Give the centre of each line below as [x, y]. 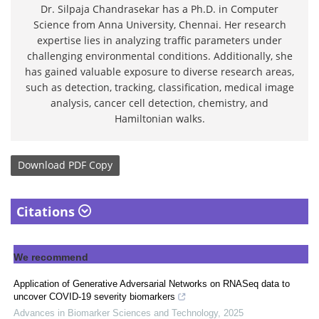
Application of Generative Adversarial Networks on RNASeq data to [152, 283]
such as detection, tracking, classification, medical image [159, 87]
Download [42, 165]
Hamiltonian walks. [159, 118]
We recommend [51, 257]
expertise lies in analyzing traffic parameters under [159, 40]
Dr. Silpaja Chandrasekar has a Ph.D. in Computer [159, 9]
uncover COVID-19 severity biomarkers [94, 296]
